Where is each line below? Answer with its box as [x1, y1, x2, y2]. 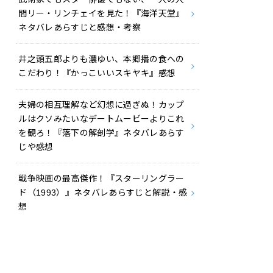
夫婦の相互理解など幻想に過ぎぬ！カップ [18, 100, 185, 110]
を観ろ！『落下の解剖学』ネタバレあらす [18, 128, 185, 138]
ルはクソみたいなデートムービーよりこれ [18, 114, 185, 124]
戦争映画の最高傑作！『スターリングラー [18, 174, 185, 184]
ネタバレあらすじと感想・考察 [18, 23, 141, 33]
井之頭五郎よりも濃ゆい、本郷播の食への [18, 54, 185, 65]
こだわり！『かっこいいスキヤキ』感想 [18, 68, 176, 79]
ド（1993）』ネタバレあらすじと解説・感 [18, 188, 188, 198]
